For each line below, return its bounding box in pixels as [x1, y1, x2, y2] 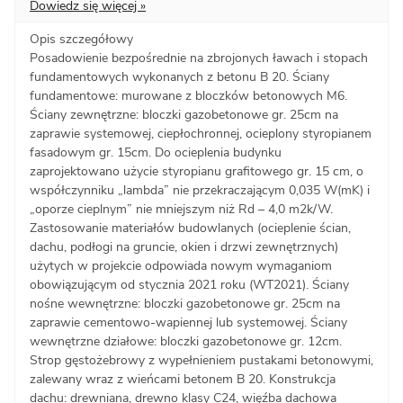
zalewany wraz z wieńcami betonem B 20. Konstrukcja [30, 370, 336, 388]
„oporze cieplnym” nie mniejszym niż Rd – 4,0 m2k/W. [30, 200, 333, 218]
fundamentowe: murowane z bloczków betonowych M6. [30, 86, 347, 104]
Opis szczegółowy [30, 30, 133, 48]
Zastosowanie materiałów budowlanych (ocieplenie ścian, [30, 219, 351, 237]
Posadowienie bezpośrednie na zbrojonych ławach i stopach [30, 49, 368, 67]
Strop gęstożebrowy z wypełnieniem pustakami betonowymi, [30, 351, 373, 369]
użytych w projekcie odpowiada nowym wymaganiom [30, 256, 332, 274]
